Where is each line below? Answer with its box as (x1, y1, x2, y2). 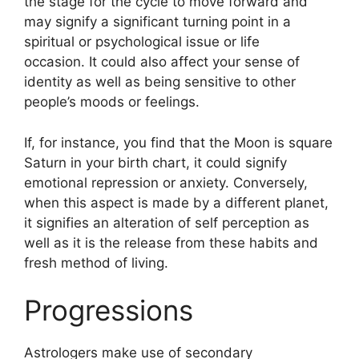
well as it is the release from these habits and (24, 234, 318, 251)
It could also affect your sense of (89, 54, 300, 70)
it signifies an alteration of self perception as (24, 214, 309, 231)
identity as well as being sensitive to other (24, 74, 296, 90)
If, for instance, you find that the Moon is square (24, 134, 333, 151)
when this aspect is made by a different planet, (24, 194, 329, 211)
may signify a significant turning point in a (24, 14, 291, 30)
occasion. (24, 54, 85, 70)
